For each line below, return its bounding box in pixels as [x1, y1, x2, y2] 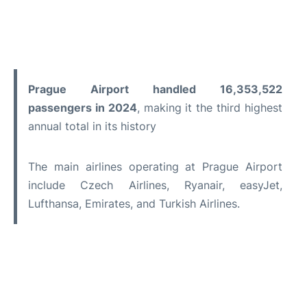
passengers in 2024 [28, 100, 137, 114]
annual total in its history [28, 119, 156, 133]
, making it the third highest [136, 100, 283, 114]
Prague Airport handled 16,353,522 [28, 82, 282, 96]
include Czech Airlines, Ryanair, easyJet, [28, 177, 282, 192]
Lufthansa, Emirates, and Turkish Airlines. [28, 196, 240, 210]
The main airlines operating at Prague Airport [28, 159, 282, 173]
